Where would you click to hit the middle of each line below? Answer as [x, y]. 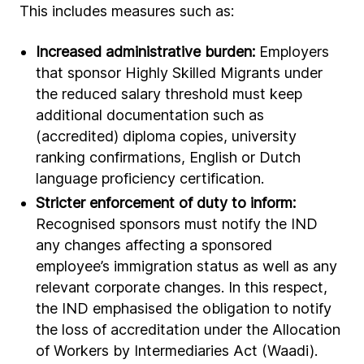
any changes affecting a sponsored [154, 245]
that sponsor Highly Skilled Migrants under [179, 73]
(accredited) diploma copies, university [166, 136]
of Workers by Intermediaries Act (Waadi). [177, 351]
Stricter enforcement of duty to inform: [166, 203]
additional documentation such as [150, 115]
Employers [292, 52]
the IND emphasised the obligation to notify [184, 308]
